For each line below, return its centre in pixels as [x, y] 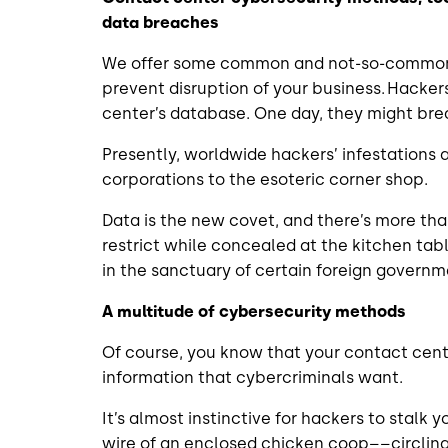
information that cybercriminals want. [258, 377]
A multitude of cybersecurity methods [255, 311]
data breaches [161, 22]
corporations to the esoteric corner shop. [269, 179]
